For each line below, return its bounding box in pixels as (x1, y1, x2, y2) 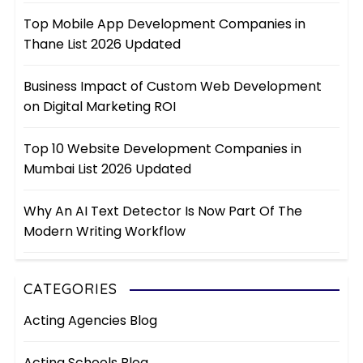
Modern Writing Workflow (23, 222, 186, 241)
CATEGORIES (23, 280, 118, 299)
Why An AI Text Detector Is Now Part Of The (23, 202, 303, 221)
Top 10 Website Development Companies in (23, 139, 302, 159)
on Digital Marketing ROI (23, 97, 177, 117)
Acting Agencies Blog (23, 311, 158, 331)
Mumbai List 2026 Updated (23, 160, 192, 179)
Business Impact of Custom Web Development (23, 77, 322, 96)
